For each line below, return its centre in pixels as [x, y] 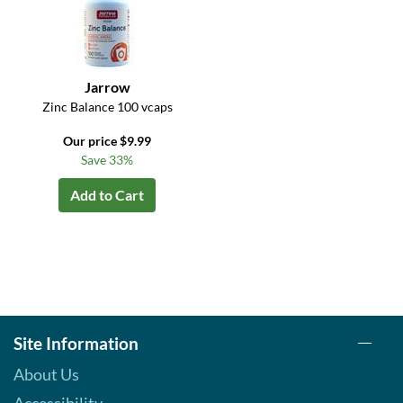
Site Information [76, 344]
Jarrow [107, 87]
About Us [46, 375]
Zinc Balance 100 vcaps [107, 107]
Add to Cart [107, 195]
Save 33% [107, 160]
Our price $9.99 [107, 141]
